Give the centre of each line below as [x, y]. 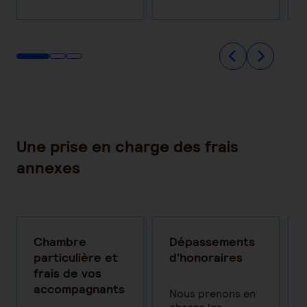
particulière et [76, 257]
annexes [48, 168]
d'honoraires [206, 257]
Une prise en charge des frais [127, 146]
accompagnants [79, 289]
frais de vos [67, 273]
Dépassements [212, 242]
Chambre [60, 242]
